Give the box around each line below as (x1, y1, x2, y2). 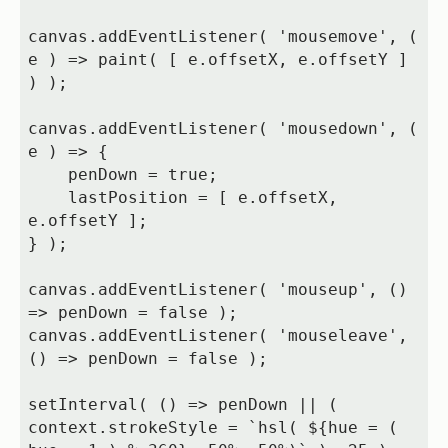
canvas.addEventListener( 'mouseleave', (27, 326, 408, 346)
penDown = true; (27, 165, 68, 185)
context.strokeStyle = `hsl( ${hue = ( (27, 418, 398, 438)
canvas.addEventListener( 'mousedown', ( (27, 119, 418, 139)
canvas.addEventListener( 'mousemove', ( (27, 27, 418, 47)
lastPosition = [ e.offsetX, (27, 188, 68, 208)
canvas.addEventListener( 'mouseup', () (27, 280, 408, 300)
